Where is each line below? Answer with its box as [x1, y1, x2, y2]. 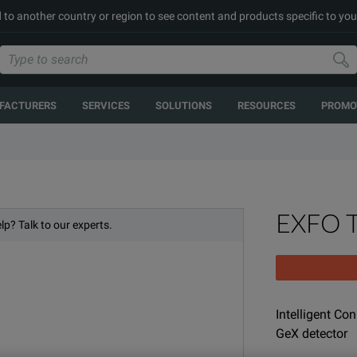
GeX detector [276, 326, 347, 341]
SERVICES [82, 99, 130, 112]
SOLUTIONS [155, 99, 212, 112]
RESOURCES [237, 99, 296, 112]
